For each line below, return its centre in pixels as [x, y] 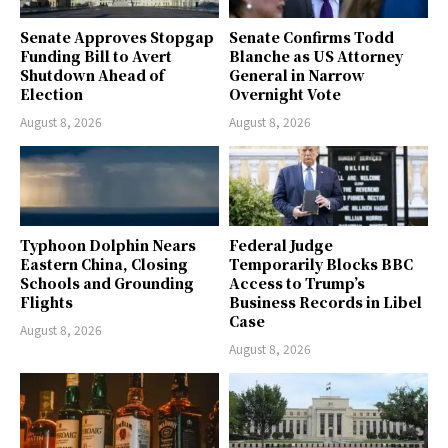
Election [51, 94]
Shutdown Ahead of [92, 75]
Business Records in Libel [325, 302]
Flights [46, 302]
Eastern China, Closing [104, 264]
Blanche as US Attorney [316, 56]
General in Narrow [297, 75]
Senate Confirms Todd [311, 37]
